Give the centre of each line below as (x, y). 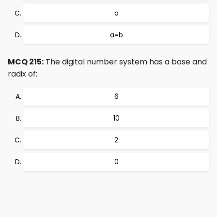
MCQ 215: (26, 62)
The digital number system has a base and (125, 62)
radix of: (23, 74)
